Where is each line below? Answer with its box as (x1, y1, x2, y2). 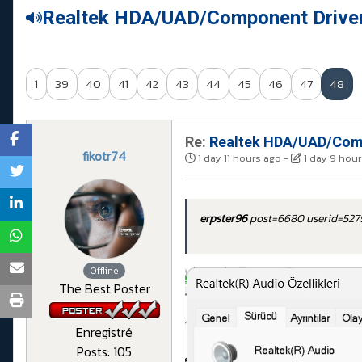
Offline (90, 263, 119, 279)
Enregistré (76, 322, 133, 342)
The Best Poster (58, 279, 150, 299)
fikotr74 (82, 146, 126, 166)
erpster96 (200, 210, 247, 228)
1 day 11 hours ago (198, 150, 281, 166)
